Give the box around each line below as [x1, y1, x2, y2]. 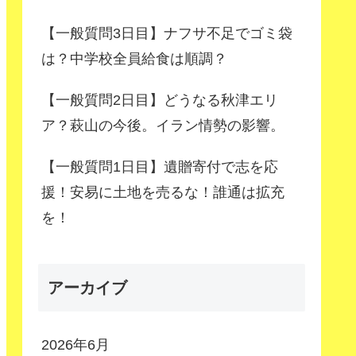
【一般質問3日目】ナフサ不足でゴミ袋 [41, 25, 292, 41]
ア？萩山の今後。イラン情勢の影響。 [41, 117, 284, 133]
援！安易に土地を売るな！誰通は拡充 [41, 184, 284, 200]
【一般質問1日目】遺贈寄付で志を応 [41, 158, 278, 175]
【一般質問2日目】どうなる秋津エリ [41, 91, 278, 108]
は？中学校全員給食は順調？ [41, 50, 227, 67]
